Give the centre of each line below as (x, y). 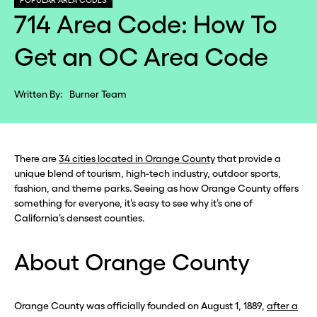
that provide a (248, 158)
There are (36, 158)
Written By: (38, 94)
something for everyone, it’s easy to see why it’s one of (133, 203)
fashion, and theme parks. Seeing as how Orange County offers (156, 188)
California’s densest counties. (80, 218)
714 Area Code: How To (146, 24)
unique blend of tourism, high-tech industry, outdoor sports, (148, 173)
